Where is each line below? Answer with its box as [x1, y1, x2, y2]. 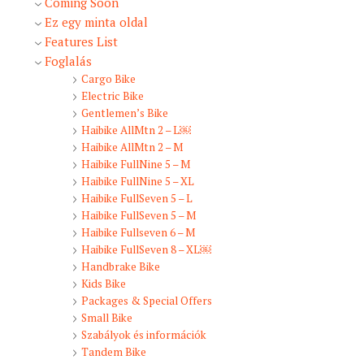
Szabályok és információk [80, 327, 206, 343]
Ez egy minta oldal [44, 14, 148, 31]
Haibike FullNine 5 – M [80, 157, 190, 172]
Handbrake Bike [80, 259, 160, 275]
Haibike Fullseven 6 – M [80, 225, 195, 240]
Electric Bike [80, 89, 144, 104]
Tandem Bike [80, 344, 146, 360]
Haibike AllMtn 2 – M [80, 140, 183, 155]
